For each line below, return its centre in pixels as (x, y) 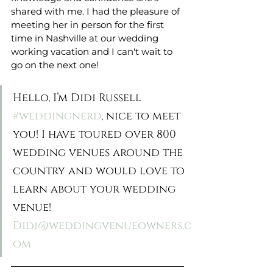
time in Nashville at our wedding (86, 38)
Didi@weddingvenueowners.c (102, 226)
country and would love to (100, 171)
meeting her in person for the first (89, 25)
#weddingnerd (57, 116)
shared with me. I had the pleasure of (97, 12)
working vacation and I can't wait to (93, 52)
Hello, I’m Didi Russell (79, 98)
